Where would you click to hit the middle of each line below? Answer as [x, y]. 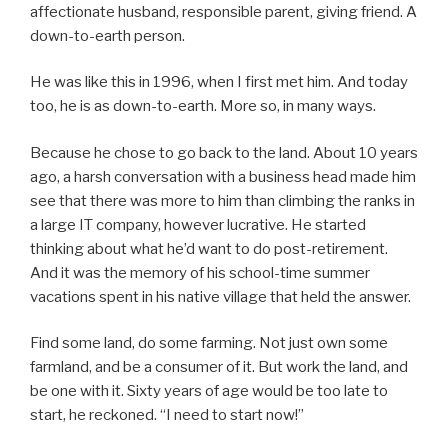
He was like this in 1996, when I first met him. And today [219, 82]
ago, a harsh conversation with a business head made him [223, 176]
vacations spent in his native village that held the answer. [220, 296]
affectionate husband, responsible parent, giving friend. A [223, 11]
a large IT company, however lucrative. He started [198, 224]
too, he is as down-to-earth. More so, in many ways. [203, 106]
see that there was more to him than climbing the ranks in [222, 200]
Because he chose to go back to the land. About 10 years [224, 152]
